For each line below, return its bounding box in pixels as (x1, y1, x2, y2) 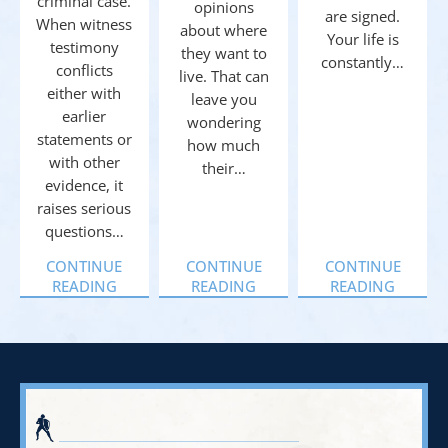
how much (187, 134, 261, 155)
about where (180, 19, 268, 40)
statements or (36, 128, 132, 149)
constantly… (321, 51, 405, 72)
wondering (186, 111, 261, 132)
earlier (62, 105, 107, 126)
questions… (44, 220, 124, 241)
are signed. (325, 5, 401, 26)
